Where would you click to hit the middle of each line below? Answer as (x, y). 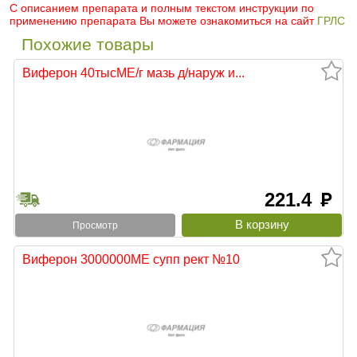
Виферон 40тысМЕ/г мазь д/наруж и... (133, 73)
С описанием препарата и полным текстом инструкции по (162, 8)
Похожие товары (88, 45)
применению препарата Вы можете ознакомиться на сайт (163, 21)
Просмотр (95, 225)
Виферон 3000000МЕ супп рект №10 (131, 259)
